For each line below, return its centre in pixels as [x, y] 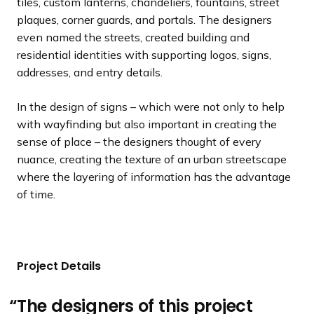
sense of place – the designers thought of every [139, 142]
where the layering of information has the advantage [154, 177]
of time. [36, 194]
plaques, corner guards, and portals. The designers [144, 20]
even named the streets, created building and [133, 37]
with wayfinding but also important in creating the [147, 124]
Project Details [59, 266]
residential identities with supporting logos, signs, [144, 55]
